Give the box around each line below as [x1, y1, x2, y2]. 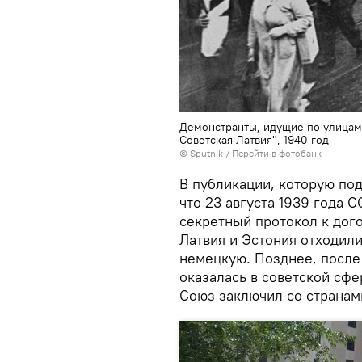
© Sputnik [179, 147, 223, 159]
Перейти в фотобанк [232, 147, 322, 159]
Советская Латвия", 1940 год [179, 133, 329, 147]
